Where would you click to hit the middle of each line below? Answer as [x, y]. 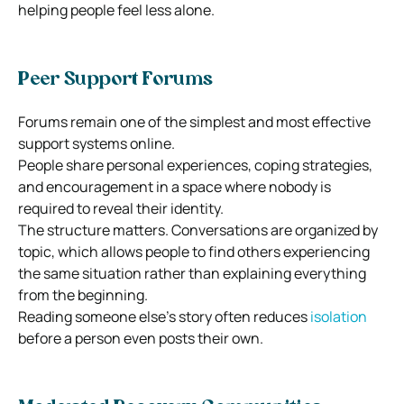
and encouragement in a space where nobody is [174, 186]
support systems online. [96, 143]
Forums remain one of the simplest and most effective [194, 121]
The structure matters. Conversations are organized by [198, 230]
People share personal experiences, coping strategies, [195, 165]
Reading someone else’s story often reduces [164, 316]
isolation [339, 316]
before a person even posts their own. [141, 338]
